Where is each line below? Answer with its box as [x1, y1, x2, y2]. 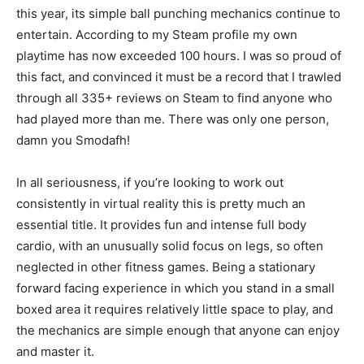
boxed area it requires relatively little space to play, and [16, 301, 333, 318]
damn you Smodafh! [16, 132, 130, 149]
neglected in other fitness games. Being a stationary [16, 259, 315, 275]
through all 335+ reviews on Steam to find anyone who [16, 90, 332, 106]
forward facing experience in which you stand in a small [16, 280, 335, 297]
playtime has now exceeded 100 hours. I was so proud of [16, 48, 341, 64]
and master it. [16, 344, 94, 360]
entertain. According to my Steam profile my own [16, 27, 297, 43]
